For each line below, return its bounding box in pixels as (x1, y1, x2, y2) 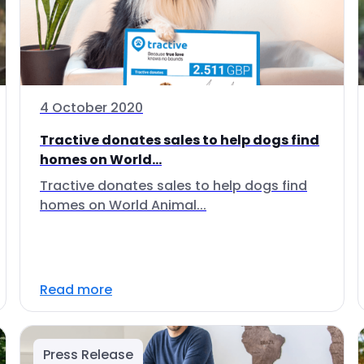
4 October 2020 (40, 98, 143, 117)
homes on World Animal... (40, 196, 206, 214)
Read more (40, 280, 112, 299)
